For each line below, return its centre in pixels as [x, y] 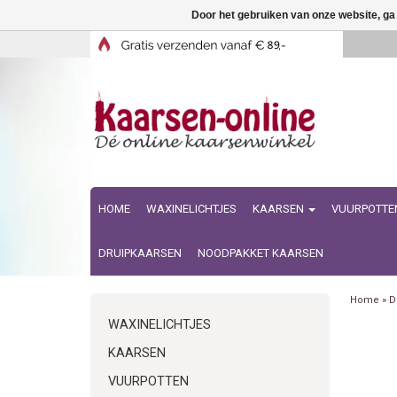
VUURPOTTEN [148, 381]
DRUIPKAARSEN [140, 253]
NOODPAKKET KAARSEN [261, 253]
